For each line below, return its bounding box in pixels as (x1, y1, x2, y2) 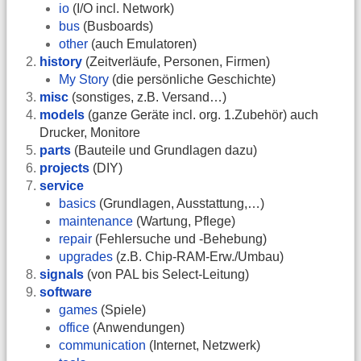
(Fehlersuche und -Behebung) (92, 232, 267, 247)
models (39, 108, 85, 122)
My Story (59, 73, 109, 87)
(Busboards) (80, 19, 153, 34)
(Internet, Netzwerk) (146, 338, 260, 353)
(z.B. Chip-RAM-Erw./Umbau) (113, 250, 284, 264)
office (59, 321, 89, 335)
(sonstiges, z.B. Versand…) (68, 90, 226, 105)
